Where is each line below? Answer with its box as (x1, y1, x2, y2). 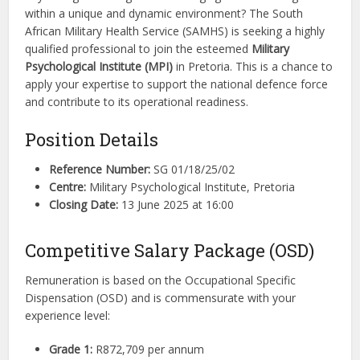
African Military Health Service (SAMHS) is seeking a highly (25, 23, 325, 39)
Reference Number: (49, 162, 151, 178)
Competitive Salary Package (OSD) (25, 239, 315, 263)
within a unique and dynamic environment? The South (25, 6, 304, 22)
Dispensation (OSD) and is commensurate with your (25, 290, 297, 306)
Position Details (25, 128, 159, 152)
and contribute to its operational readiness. (25, 94, 249, 110)
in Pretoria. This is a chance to (173, 59, 333, 75)
